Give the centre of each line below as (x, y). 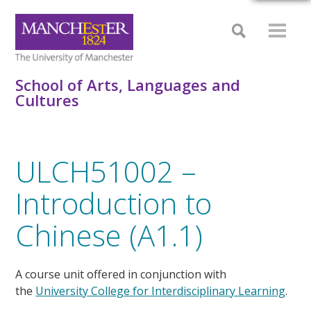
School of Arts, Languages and (128, 85)
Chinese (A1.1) (109, 235)
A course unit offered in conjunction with (121, 274)
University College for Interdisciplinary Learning (161, 291)
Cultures (48, 100)
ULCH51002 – (106, 171)
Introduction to (114, 203)
